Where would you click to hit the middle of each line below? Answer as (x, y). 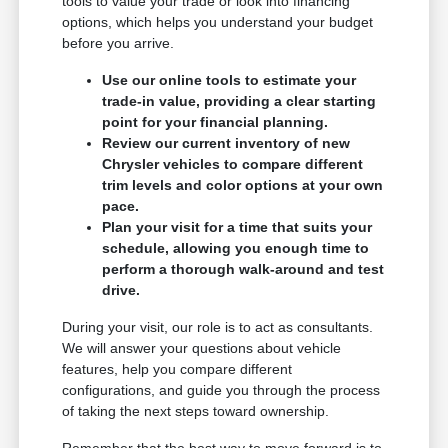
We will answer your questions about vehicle (202, 348)
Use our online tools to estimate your (229, 80)
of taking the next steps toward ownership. (196, 411)
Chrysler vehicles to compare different (233, 164)
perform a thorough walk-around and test (243, 269)
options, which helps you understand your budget (218, 22)
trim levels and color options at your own (243, 185)
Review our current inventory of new (226, 143)
